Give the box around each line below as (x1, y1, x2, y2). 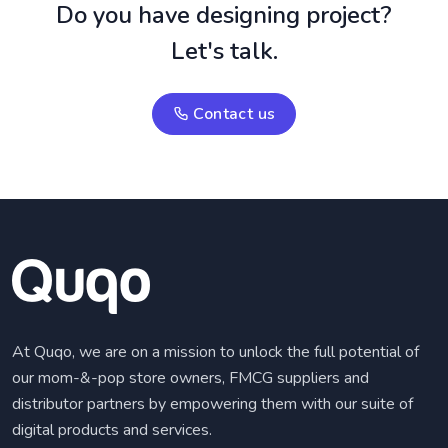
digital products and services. (12, 419, 212, 441)
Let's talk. (170, 35, 278, 67)
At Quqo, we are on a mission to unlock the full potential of (12, 341, 419, 363)
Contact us (189, 103, 276, 125)
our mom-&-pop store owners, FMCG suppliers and (12, 367, 369, 389)
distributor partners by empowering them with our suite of (12, 393, 413, 415)
